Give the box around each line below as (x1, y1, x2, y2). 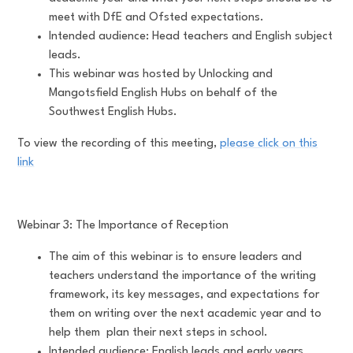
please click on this (220, 137, 318, 150)
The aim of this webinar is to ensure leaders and (49, 251, 303, 263)
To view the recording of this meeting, (17, 137, 221, 150)
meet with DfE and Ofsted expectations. (49, 11, 265, 24)
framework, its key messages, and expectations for (49, 288, 320, 301)
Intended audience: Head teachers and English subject (49, 30, 333, 43)
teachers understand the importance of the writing (49, 269, 317, 282)
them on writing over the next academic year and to (49, 307, 322, 320)
